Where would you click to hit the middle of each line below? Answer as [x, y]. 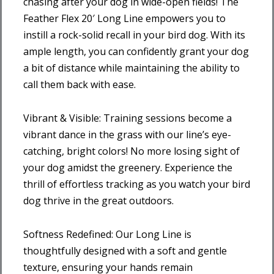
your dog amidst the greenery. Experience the [128, 167]
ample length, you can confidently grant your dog [136, 51]
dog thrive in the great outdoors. [98, 200]
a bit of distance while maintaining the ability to [131, 68]
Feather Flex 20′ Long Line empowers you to [124, 18]
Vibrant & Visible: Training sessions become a [128, 118]
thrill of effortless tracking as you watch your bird [137, 184]
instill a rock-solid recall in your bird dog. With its [134, 35]
